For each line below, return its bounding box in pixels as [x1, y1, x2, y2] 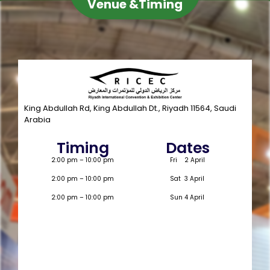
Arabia [24, 113, 51, 125]
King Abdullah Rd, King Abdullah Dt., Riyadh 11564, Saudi [24, 102, 236, 114]
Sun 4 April [170, 192, 204, 202]
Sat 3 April [170, 174, 204, 183]
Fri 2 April [170, 155, 205, 165]
